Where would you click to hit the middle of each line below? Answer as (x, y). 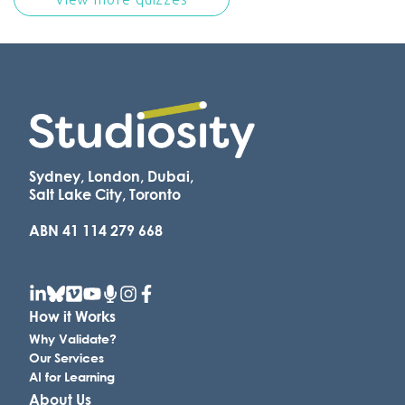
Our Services (66, 358)
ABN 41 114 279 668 (96, 231)
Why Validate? (73, 339)
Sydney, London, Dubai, (111, 176)
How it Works (72, 316)
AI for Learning (72, 377)
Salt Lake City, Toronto (105, 194)
